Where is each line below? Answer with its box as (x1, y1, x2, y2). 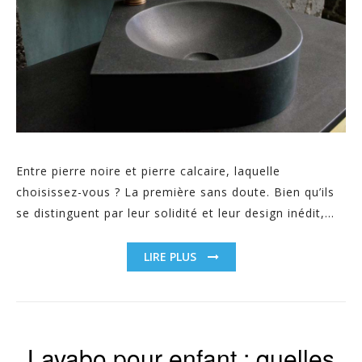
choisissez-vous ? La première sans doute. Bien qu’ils (16, 183, 335, 200)
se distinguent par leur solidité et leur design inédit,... (16, 204, 335, 221)
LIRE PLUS (143, 248, 200, 264)
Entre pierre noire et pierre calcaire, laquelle (16, 162, 280, 179)
